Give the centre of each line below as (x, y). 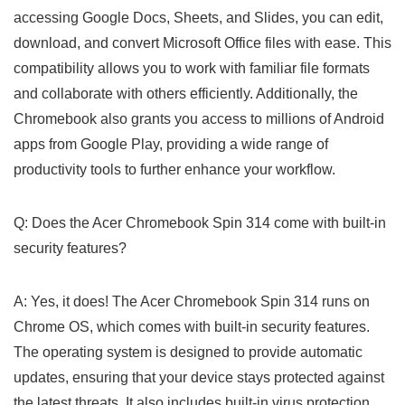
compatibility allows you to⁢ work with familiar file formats (192, 68)
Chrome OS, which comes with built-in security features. (192, 326)
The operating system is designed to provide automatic (188, 352)
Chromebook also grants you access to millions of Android (199, 118)
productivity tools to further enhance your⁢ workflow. (174, 169)
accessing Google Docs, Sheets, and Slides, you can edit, (198, 17)
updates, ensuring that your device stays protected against (199, 377)
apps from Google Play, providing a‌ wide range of (171, 144)
